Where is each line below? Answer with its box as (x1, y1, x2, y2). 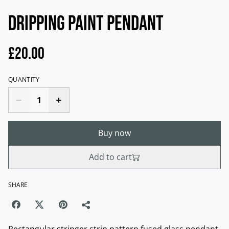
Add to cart (89, 151, 132, 163)
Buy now (98, 127, 131, 139)
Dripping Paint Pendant (8, 12, 164, 37)
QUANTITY (8, 75, 40, 84)
